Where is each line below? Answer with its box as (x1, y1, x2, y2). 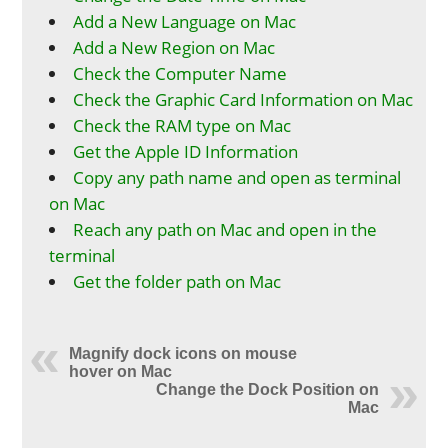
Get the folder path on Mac (73, 270, 282, 293)
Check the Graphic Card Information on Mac (73, 88, 414, 111)
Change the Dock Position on (155, 381, 379, 398)
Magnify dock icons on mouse (69, 345, 298, 362)
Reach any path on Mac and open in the (73, 218, 378, 241)
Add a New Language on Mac (73, 10, 297, 33)
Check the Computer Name (73, 62, 288, 85)
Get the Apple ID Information (73, 140, 299, 163)
